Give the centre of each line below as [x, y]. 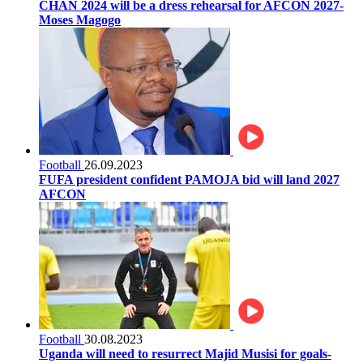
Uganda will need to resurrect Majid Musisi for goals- [185, 353]
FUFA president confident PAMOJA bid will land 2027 [189, 179]
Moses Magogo [80, 19]
